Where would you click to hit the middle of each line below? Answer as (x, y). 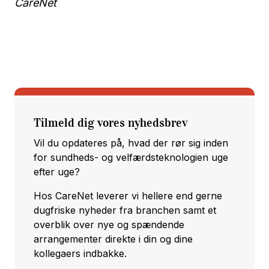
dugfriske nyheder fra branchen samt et (125, 210)
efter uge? (60, 172)
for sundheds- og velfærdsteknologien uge (131, 158)
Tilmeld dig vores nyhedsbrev (110, 123)
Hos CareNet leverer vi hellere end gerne (128, 196)
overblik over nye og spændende (109, 225)
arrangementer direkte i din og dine (113, 239)
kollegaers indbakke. (83, 254)
